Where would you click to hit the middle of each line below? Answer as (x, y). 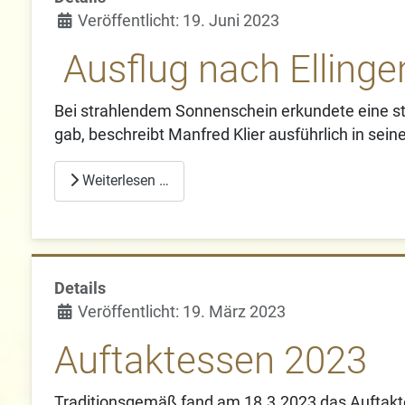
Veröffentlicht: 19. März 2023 (182, 312)
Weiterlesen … (124, 181)
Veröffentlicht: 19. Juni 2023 (179, 20)
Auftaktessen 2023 (211, 361)
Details (80, 289)
